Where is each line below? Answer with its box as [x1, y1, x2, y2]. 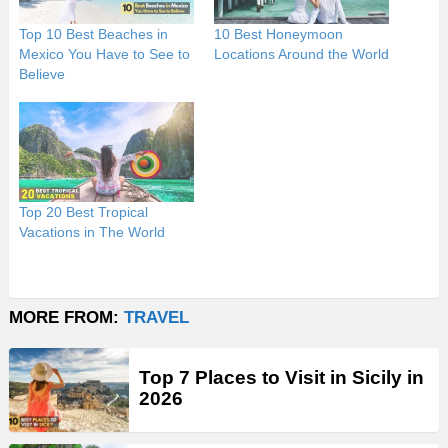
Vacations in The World [19, 223, 165, 240]
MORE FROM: [9, 307, 124, 327]
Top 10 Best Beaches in [19, 25, 168, 42]
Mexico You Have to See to [19, 45, 190, 62]
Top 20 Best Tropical [19, 203, 148, 220]
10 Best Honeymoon [214, 25, 343, 42]
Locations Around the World [214, 45, 389, 62]
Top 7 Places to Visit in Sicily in [139, 367, 424, 389]
